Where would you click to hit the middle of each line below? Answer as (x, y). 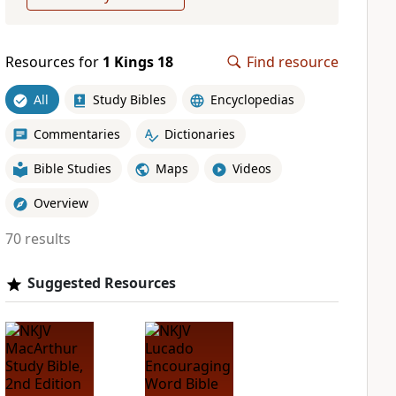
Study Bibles (129, 99)
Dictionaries (199, 133)
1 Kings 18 (137, 62)
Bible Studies (72, 168)
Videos (251, 168)
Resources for (53, 62)
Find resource (293, 62)
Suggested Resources (101, 283)
